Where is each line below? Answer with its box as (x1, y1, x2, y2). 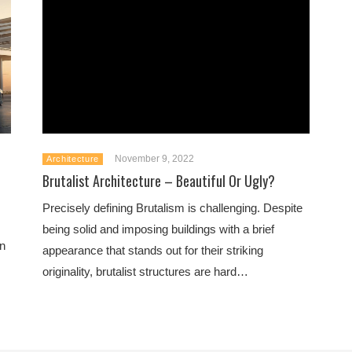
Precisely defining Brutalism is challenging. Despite (42, 201, 302, 214)
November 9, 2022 (114, 153, 194, 164)
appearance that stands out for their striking (42, 244, 263, 257)
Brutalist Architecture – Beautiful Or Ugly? (42, 170, 275, 191)
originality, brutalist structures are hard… (42, 265, 248, 278)
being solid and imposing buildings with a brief (42, 222, 274, 236)
